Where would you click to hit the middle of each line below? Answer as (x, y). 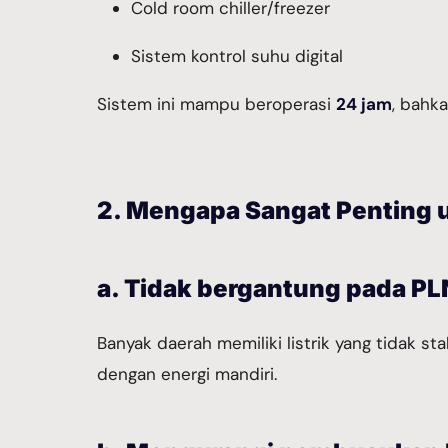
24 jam (364, 104)
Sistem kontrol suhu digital (237, 56)
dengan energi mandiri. (187, 374)
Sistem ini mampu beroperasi (216, 104)
